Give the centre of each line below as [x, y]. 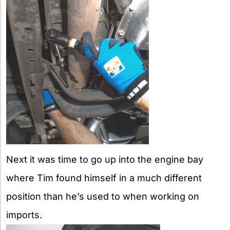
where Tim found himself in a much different [104, 178]
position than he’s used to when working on [103, 196]
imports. [24, 215]
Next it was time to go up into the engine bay [105, 159]
